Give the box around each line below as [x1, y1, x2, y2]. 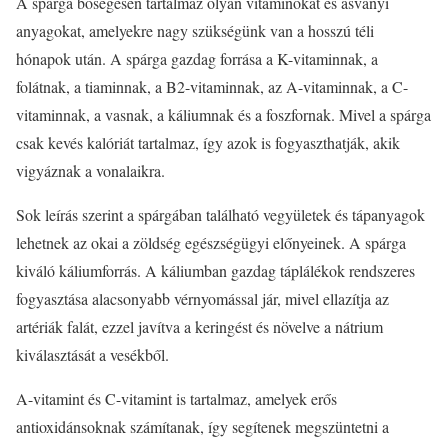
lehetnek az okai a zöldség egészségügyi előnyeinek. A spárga [16, 231, 406, 253]
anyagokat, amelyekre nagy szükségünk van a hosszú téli [16, 19, 374, 41]
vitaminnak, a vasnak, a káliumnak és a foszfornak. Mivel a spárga [16, 103, 431, 125]
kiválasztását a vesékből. [16, 343, 169, 365]
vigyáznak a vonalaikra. [16, 159, 165, 181]
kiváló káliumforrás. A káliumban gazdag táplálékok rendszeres [16, 259, 415, 281]
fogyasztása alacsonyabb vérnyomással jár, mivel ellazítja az [16, 287, 389, 309]
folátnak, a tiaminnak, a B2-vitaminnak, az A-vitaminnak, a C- [16, 75, 408, 97]
